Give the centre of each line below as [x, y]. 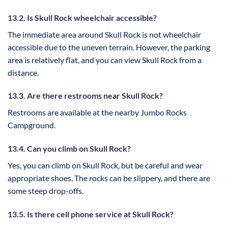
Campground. [32, 125]
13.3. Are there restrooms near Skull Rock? [85, 96]
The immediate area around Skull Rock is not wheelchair [104, 34]
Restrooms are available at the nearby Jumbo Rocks [97, 112]
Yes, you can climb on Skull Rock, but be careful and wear [105, 165]
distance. [23, 72]
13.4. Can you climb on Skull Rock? [69, 149]
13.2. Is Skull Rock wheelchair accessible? [82, 17]
